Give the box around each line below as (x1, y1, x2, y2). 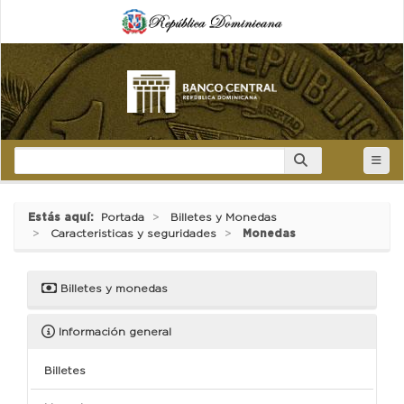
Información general (55, 326, 171, 337)
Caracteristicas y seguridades (50, 227, 216, 239)
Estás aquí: (28, 211, 94, 223)
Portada (101, 211, 144, 223)
